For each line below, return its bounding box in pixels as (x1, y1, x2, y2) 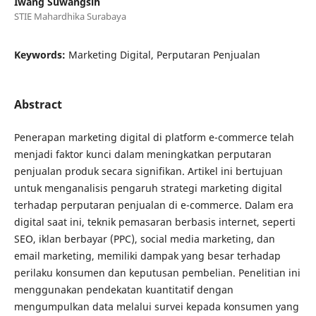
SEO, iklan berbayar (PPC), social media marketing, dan (13, 231, 275, 245)
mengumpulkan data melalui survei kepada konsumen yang (13, 299, 299, 313)
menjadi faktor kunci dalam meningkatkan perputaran (13, 147, 272, 161)
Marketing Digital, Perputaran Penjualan (68, 47, 260, 61)
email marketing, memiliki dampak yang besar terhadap (13, 248, 281, 262)
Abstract (13, 96, 62, 112)
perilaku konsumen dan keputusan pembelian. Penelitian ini (13, 265, 300, 279)
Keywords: (13, 47, 68, 61)
